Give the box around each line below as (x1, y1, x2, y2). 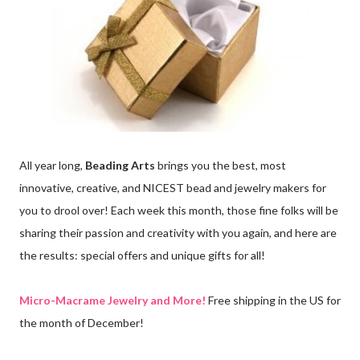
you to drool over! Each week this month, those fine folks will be (19, 202, 338, 217)
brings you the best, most (155, 157, 286, 172)
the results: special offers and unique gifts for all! (19, 247, 265, 262)
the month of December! (19, 315, 144, 329)
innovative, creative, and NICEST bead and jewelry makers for (19, 180, 326, 194)
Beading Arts (85, 157, 155, 172)
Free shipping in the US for (206, 292, 341, 307)
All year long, (19, 157, 85, 172)
